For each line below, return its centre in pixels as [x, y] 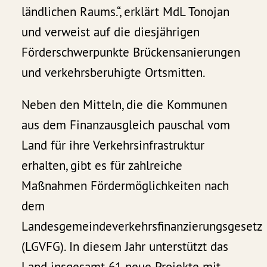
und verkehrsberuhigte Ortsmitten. [114, 73]
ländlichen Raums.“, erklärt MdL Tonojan [126, 12]
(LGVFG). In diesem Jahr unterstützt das [125, 247]
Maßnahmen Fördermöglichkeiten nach [125, 186]
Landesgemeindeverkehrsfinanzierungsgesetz [142, 226]
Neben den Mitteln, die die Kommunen [125, 105]
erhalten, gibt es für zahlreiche [102, 166]
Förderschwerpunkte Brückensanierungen [131, 52]
